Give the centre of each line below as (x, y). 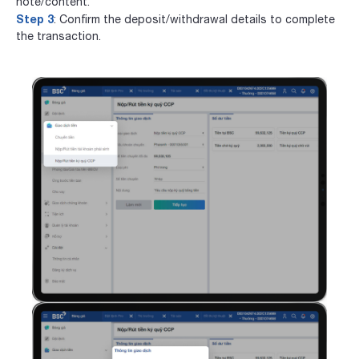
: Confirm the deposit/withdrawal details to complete (194, 19)
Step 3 (35, 18)
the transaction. (58, 36)
